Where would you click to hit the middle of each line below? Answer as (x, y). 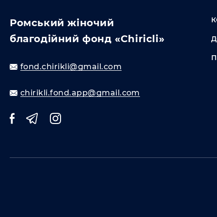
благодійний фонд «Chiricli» (87, 39)
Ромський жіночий (62, 23)
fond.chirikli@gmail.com (71, 67)
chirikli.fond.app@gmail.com (80, 93)
